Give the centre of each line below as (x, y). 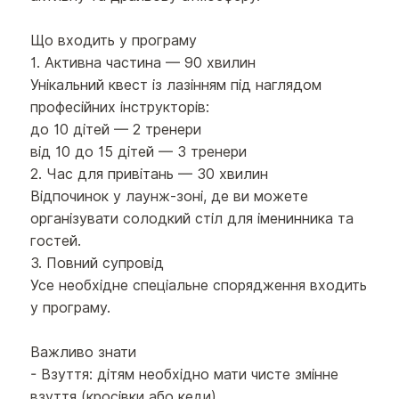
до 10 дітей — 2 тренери (116, 130)
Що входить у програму (114, 41)
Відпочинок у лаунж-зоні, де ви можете (170, 197)
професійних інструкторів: (120, 108)
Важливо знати (84, 353)
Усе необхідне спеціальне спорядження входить (199, 286)
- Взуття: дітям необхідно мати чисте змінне (185, 375)
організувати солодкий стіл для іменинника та (192, 219)
